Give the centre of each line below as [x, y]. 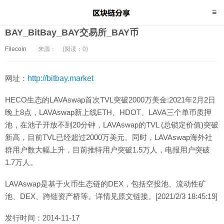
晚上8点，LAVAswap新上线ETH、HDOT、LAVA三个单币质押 [108, 112]
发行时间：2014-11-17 [42, 218]
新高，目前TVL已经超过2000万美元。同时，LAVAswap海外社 [109, 137]
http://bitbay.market [60, 78]
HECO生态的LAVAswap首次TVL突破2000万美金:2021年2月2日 [110, 100]
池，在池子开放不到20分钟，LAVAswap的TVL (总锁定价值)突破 [112, 125]
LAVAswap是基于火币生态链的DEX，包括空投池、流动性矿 [105, 184]
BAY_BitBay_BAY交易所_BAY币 [72, 32]
